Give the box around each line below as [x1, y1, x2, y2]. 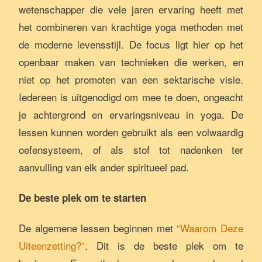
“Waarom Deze [177, 220, 244, 235]
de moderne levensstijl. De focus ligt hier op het [19, 37, 243, 51]
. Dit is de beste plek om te [85, 238, 243, 253]
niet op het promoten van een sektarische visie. [19, 72, 243, 87]
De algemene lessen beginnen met [19, 220, 177, 235]
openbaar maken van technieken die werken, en [19, 54, 243, 69]
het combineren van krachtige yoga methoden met [19, 19, 243, 34]
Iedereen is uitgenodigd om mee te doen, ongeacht [19, 89, 243, 104]
